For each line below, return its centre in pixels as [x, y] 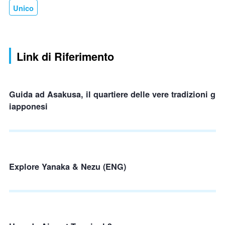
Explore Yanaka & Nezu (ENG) [68, 166]
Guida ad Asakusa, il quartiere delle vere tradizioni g [112, 94]
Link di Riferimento [65, 56]
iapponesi [28, 106]
